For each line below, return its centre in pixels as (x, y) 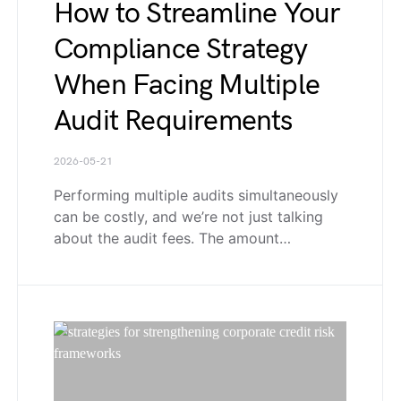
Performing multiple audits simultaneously (196, 195)
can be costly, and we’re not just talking (188, 216)
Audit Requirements (173, 121)
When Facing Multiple (187, 85)
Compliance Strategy (180, 49)
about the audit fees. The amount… (172, 238)
